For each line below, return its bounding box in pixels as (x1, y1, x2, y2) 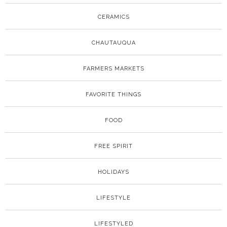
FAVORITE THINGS (86, 91, 141, 98)
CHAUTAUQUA (91, 39, 136, 46)
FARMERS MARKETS (83, 65, 144, 72)
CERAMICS (97, 13, 130, 20)
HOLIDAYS (98, 168, 129, 175)
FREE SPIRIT (94, 142, 133, 149)
